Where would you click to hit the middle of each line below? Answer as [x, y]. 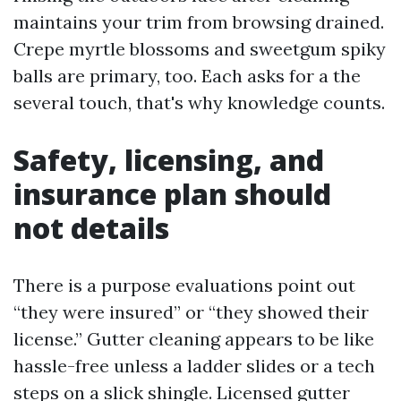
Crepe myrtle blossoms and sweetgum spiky [200, 49]
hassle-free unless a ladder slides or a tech [194, 366]
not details [91, 228]
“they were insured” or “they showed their [191, 312]
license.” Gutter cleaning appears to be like [194, 339]
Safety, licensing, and [169, 160]
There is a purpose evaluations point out [184, 285]
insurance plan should [172, 194]
